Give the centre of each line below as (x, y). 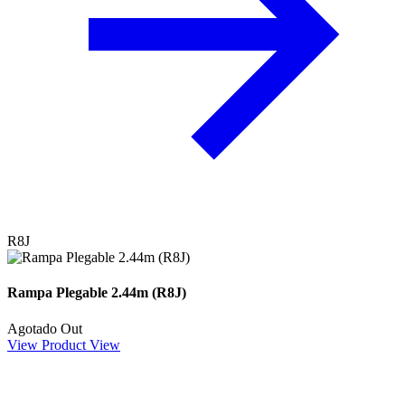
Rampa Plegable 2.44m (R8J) (97, 293)
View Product (47, 344)
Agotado (32, 328)
